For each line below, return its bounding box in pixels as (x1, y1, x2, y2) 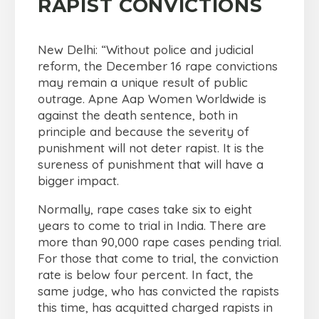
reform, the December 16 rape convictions (38, 58, 278, 74)
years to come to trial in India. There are (38, 218, 266, 234)
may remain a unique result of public (38, 75, 248, 90)
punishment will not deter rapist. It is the (38, 140, 264, 156)
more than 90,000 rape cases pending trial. (38, 234, 281, 250)
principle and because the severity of (38, 124, 249, 140)
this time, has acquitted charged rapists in (38, 300, 273, 315)
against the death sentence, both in (38, 108, 238, 123)
